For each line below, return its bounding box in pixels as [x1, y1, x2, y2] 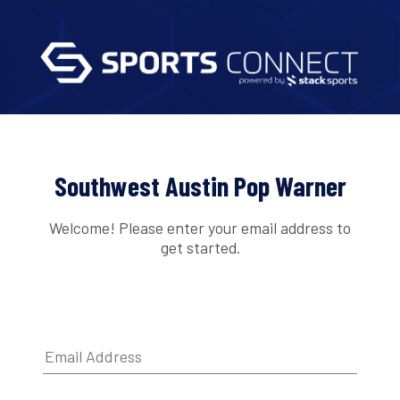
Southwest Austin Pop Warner [54, 170, 346, 203]
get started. [160, 237, 240, 257]
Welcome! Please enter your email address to [49, 217, 351, 237]
